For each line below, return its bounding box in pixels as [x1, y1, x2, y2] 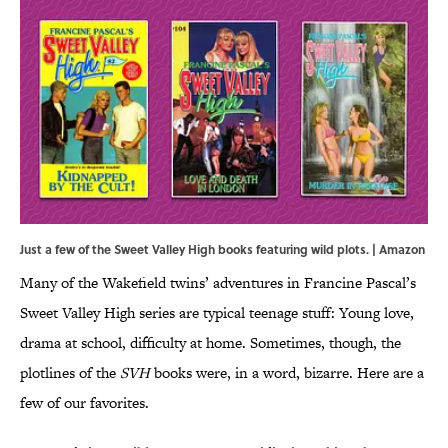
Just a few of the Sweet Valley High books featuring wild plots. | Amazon [20, 240, 425, 259]
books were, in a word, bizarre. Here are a [154, 362, 424, 384]
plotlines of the [20, 362, 120, 384]
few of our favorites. [20, 392, 149, 414]
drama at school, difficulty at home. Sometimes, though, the [20, 332, 401, 354]
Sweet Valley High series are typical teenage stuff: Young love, [20, 302, 414, 324]
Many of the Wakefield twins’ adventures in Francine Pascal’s [20, 272, 416, 294]
